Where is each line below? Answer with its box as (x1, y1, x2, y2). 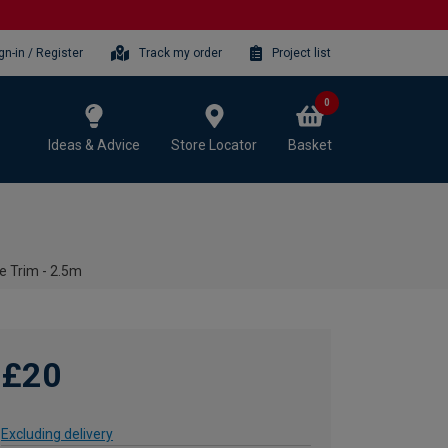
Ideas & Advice (48, 136, 140, 153)
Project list (272, 45, 331, 60)
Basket (288, 136, 332, 153)
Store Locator (171, 136, 257, 153)
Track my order (139, 45, 223, 60)
